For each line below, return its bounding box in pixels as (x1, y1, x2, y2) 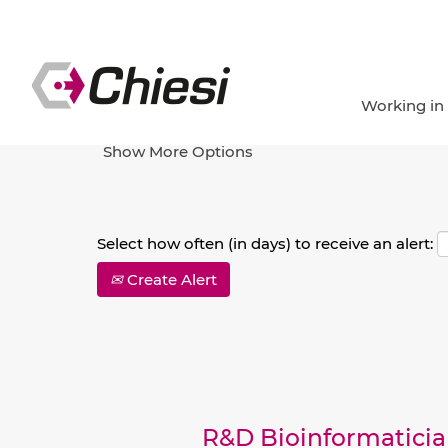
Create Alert (123, 270, 217, 289)
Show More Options (103, 142, 253, 161)
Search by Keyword (72, 31, 217, 50)
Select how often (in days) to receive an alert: (97, 234, 433, 253)
